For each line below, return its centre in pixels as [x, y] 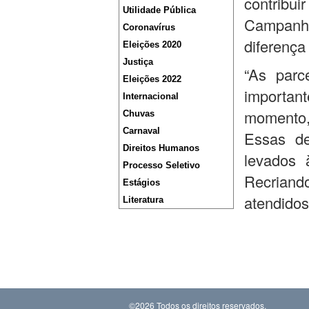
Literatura [143, 200]
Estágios [141, 183]
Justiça [138, 62]
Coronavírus [149, 28]
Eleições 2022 [152, 79]
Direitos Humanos [161, 148]
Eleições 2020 [152, 45]
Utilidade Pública [159, 10]
